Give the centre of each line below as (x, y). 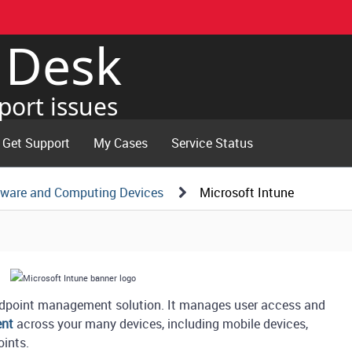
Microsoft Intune (247, 192)
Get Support (37, 143)
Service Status (213, 143)
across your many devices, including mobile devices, (161, 323)
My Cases (121, 143)
